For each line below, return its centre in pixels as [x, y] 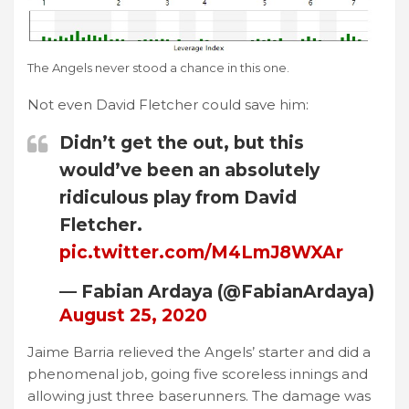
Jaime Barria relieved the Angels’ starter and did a [199, 352]
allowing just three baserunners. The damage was [199, 396]
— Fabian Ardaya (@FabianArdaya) [217, 292]
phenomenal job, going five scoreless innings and [198, 374]
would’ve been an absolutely [189, 171]
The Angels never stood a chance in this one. [158, 68]
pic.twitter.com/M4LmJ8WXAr [201, 253]
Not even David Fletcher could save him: [168, 105]
